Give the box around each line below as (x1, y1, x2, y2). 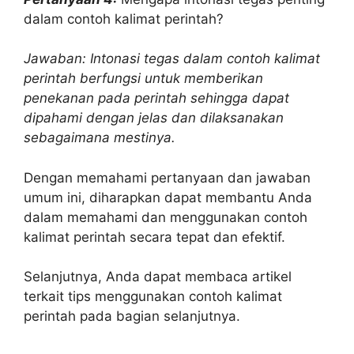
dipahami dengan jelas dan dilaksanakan (24, 110, 284, 126)
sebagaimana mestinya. (24, 130, 175, 145)
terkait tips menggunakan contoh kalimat (24, 288, 282, 304)
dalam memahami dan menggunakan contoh (24, 209, 307, 225)
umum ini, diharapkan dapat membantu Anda (24, 189, 312, 205)
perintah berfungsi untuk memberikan (24, 70, 263, 86)
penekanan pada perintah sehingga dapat (24, 90, 289, 106)
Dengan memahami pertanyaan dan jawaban (24, 169, 311, 186)
